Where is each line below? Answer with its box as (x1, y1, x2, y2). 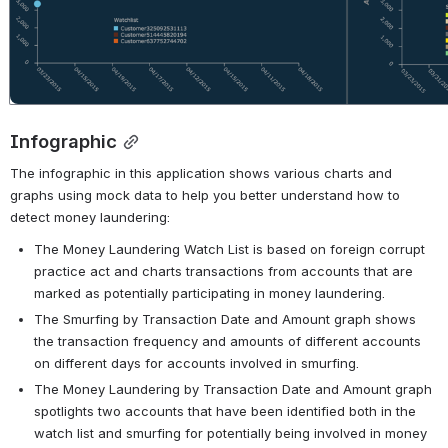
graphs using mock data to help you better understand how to (10, 186, 400, 203)
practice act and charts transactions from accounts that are (34, 262, 413, 279)
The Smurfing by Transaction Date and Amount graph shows (34, 310, 416, 327)
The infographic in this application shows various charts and (10, 164, 392, 181)
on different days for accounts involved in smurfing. (34, 354, 359, 371)
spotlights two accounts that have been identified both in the (34, 402, 416, 419)
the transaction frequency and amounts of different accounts (34, 332, 421, 349)
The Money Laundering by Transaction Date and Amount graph (34, 380, 432, 397)
